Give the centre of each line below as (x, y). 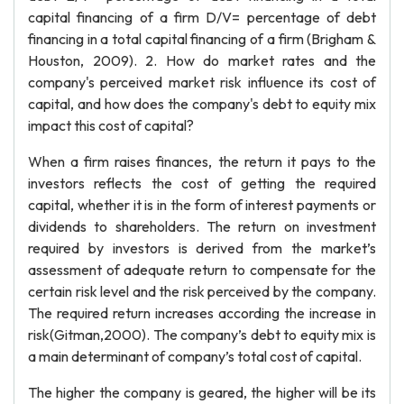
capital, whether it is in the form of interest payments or (202, 205)
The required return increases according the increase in (202, 313)
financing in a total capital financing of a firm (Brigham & (202, 39)
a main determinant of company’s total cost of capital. (195, 356)
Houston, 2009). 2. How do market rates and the (202, 60)
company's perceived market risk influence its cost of (202, 82)
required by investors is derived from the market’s (202, 248)
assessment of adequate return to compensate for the (202, 270)
